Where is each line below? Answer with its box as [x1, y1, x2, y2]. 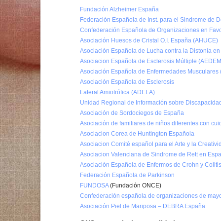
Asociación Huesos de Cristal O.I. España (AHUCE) [80, 37, 218, 44]
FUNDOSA [80, 182, 109, 189]
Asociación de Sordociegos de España [80, 110, 184, 117]
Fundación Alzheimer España [80, 6, 159, 13]
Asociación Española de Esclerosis [80, 78, 174, 86]
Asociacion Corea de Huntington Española [80, 130, 194, 138]
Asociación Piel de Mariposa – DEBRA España [80, 203, 205, 210]
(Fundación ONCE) [109, 182, 161, 189]
